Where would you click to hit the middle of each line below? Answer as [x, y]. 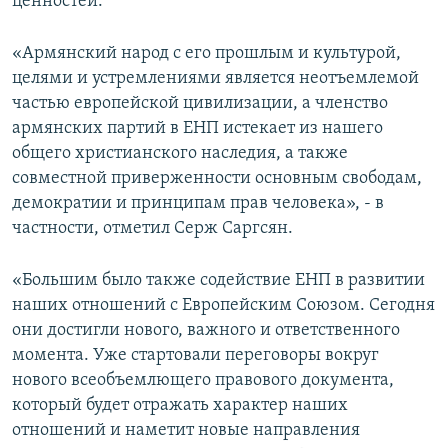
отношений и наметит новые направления [186, 431]
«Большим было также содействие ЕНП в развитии [218, 281]
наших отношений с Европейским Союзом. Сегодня [223, 306]
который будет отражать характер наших [180, 406]
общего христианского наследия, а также [180, 154]
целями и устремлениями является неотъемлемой [215, 79]
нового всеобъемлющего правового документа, [203, 381]
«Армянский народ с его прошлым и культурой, [206, 54]
